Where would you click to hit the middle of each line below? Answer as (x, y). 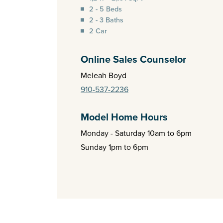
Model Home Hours (124, 116)
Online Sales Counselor (133, 59)
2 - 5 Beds (106, 8)
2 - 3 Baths (106, 19)
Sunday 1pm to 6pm (114, 147)
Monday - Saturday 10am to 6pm (136, 133)
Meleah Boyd (104, 75)
